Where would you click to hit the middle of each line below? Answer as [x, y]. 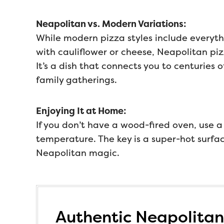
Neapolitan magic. [78, 153]
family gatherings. [76, 80]
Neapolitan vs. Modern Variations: [111, 24]
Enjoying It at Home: [81, 111]
